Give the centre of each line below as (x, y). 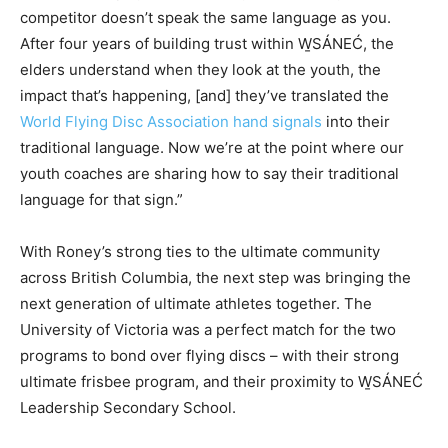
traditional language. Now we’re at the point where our (212, 148)
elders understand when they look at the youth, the (200, 70)
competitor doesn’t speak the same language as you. (205, 18)
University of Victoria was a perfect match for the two (208, 330)
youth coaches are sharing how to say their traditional (209, 174)
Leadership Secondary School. (128, 408)
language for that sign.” (101, 200)
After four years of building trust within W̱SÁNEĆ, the (207, 44)
